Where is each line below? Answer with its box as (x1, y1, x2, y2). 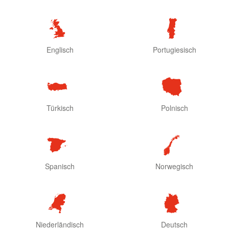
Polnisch (161, 103, 188, 113)
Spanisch (45, 161, 75, 172)
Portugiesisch (152, 44, 196, 55)
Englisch (46, 44, 74, 55)
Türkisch (46, 103, 74, 113)
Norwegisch (155, 161, 193, 172)
